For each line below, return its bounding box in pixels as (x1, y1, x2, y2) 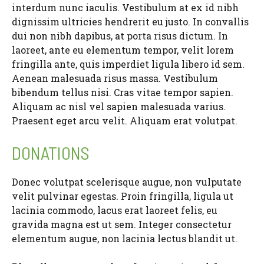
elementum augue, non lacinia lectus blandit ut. (12, 232, 237, 245)
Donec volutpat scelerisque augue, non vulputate (12, 176, 242, 188)
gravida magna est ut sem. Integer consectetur (12, 218, 232, 230)
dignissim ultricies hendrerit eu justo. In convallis (12, 15, 249, 28)
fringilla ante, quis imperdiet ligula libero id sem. (12, 58, 245, 70)
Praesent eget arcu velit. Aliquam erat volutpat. (12, 114, 237, 127)
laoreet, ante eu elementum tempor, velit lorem (12, 44, 234, 56)
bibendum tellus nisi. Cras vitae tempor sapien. (12, 86, 233, 98)
